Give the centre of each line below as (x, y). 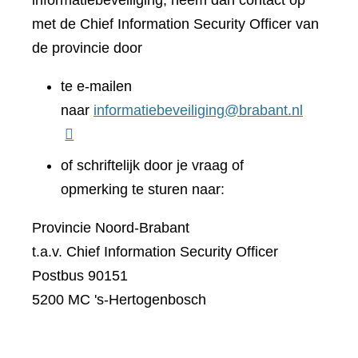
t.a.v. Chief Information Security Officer (155, 252)
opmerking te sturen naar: (143, 189)
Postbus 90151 (80, 276)
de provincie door (87, 48)
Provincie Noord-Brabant (111, 228)
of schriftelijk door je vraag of (152, 165)
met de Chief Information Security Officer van (175, 24)
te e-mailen (96, 86)
